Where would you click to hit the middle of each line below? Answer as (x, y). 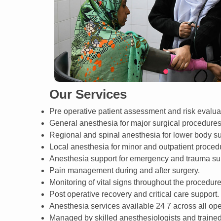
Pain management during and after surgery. (125, 170)
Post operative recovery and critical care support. (134, 194)
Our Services (90, 94)
